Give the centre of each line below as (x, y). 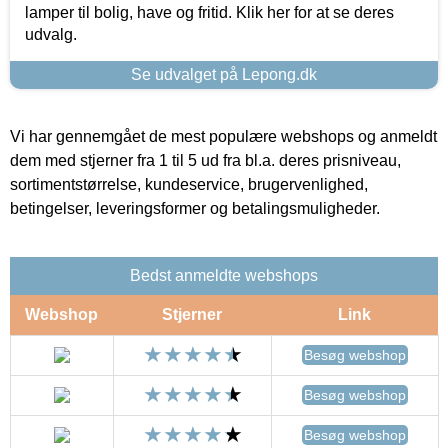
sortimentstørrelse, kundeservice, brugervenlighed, (189, 184)
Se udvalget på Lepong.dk (224, 74)
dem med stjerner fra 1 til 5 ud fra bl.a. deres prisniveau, (205, 160)
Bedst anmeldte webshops (224, 275)
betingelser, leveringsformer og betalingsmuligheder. (195, 208)
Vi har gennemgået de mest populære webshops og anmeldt (223, 136)
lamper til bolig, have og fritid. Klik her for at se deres (209, 12)
